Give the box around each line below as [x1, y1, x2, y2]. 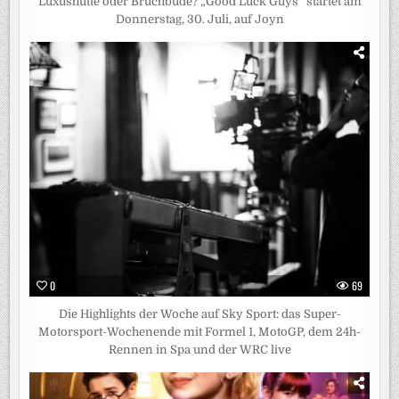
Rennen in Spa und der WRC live [108, 343, 291, 357]
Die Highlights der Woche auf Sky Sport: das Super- [58, 307, 341, 322]
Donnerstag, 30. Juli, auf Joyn [115, 12, 284, 27]
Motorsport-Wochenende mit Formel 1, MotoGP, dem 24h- [38, 325, 361, 339]
